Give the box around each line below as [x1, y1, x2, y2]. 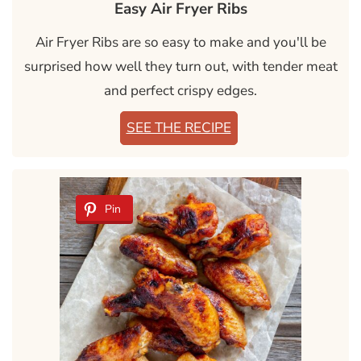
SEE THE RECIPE [126, 118, 231, 138]
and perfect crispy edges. [104, 81, 257, 101]
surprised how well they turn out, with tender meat [23, 57, 338, 77]
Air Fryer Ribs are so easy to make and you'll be [35, 33, 326, 52]
